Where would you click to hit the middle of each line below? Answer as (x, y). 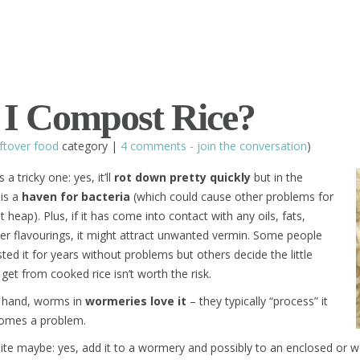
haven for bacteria (76, 196)
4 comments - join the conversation (214, 146)
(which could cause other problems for (232, 196)
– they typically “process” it (257, 301)
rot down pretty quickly (182, 177)
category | (90, 146)
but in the (277, 177)
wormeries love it (136, 301)
